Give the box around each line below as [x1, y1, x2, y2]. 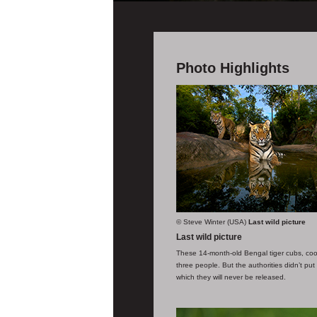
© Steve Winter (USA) [176, 218, 246, 226]
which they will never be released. [176, 272, 286, 281]
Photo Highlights [176, 60, 289, 76]
